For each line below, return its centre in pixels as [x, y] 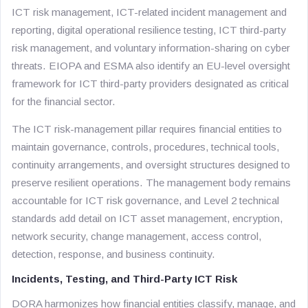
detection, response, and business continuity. [113, 254]
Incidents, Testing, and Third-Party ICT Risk [124, 279]
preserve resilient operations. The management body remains [151, 183]
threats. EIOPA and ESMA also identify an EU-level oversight [151, 66]
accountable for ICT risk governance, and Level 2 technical [145, 200]
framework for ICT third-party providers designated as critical [150, 84]
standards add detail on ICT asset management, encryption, [147, 218]
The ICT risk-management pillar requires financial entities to [147, 129]
